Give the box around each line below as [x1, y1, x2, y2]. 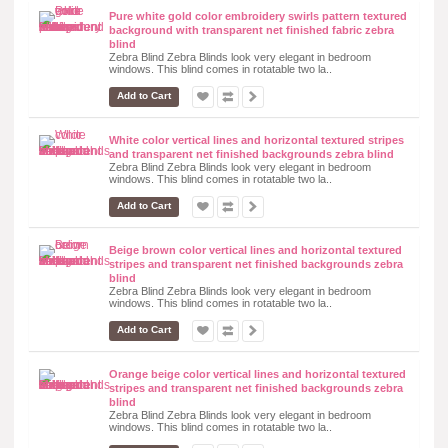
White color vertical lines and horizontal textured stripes [109, 133, 404, 146]
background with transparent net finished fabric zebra [109, 23, 394, 36]
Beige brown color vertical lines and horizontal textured [109, 243, 402, 256]
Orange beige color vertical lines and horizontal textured [109, 367, 406, 380]
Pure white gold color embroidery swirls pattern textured [109, 9, 407, 22]
